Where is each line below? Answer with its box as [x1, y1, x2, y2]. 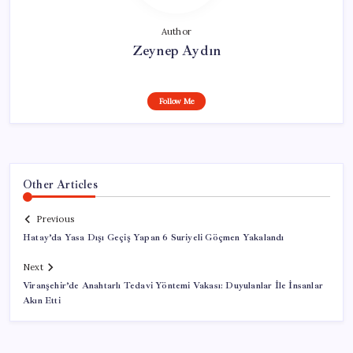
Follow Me [158, 95, 195, 106]
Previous [36, 214, 74, 225]
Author [161, 25, 192, 37]
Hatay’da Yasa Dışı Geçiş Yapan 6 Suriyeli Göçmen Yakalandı [23, 232, 284, 244]
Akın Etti [23, 295, 61, 307]
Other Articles [23, 176, 98, 191]
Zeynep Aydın [132, 41, 221, 59]
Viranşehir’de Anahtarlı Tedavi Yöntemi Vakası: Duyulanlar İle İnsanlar [23, 280, 324, 292]
